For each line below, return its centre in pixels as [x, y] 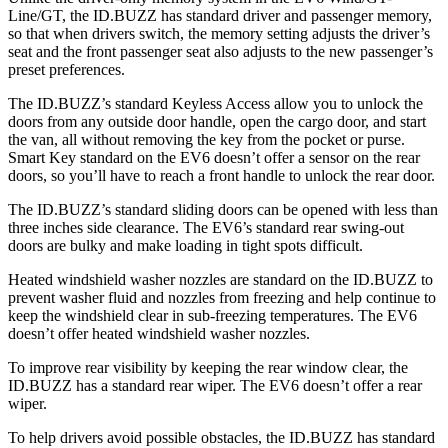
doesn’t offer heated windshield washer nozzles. [159, 333]
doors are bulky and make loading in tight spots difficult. [185, 245]
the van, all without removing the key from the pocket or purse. [206, 139]
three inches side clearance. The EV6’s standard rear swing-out [206, 227]
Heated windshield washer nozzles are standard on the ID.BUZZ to [220, 279]
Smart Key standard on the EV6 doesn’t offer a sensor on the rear [214, 157]
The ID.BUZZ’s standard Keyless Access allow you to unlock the [215, 103]
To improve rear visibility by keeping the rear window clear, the [208, 367]
